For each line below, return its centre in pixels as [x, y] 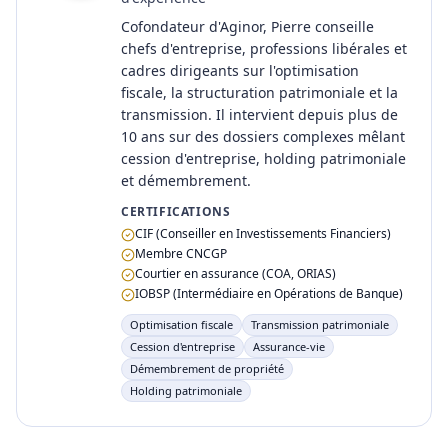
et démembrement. [186, 180]
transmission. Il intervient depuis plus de [259, 114]
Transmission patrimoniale [320, 324]
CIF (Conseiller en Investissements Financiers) [263, 233]
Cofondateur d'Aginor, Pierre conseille [247, 26]
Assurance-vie [289, 346]
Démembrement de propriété [207, 368]
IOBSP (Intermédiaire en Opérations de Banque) [269, 293]
